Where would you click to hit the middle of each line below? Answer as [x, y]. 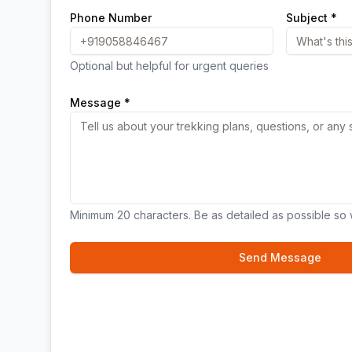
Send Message [280, 257]
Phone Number [111, 18]
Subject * [312, 18]
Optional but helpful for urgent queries [169, 66]
